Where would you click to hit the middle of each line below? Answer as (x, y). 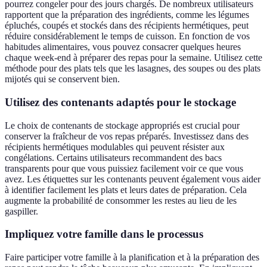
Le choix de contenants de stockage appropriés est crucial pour (122, 125)
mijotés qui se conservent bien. (62, 79)
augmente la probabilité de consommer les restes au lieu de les (121, 200)
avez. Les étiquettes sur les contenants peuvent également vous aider (133, 179)
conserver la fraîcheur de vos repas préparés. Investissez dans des (127, 136)
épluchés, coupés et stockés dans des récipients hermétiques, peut (127, 26)
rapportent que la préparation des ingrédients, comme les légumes (127, 15)
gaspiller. (21, 211)
